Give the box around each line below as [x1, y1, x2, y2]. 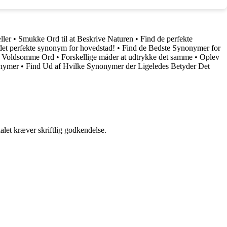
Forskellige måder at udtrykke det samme [61, 52, 193, 61]
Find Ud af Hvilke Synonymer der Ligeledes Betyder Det [26, 61, 210, 70]
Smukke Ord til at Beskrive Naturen [18, 34, 133, 43]
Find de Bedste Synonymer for [122, 43, 220, 52]
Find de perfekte [140, 34, 193, 43]
